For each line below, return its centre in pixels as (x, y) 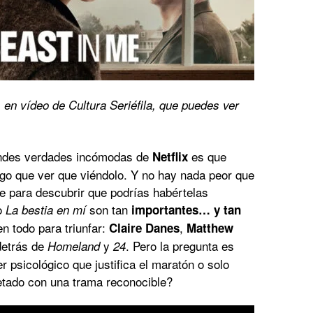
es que (207, 156)
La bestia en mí (46, 209)
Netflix (170, 156)
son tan (109, 209)
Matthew (210, 227)
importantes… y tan (186, 209)
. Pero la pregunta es (180, 245)
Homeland (74, 246)
